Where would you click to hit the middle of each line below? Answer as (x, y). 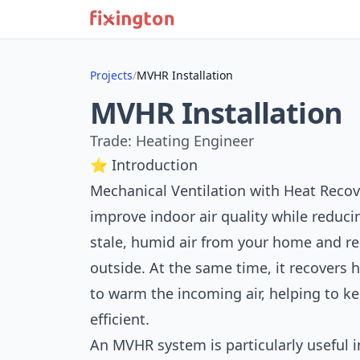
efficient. (120, 319)
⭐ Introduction (144, 165)
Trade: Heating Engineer (172, 141)
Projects (111, 75)
